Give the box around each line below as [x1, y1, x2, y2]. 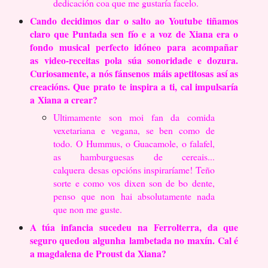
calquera [53, 163, 89, 176]
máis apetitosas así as [153, 66, 239, 80]
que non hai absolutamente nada [81, 190, 215, 203]
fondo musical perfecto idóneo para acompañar [29, 39, 239, 54]
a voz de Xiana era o [150, 26, 239, 41]
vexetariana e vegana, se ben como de [53, 124, 215, 137]
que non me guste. [53, 203, 123, 216]
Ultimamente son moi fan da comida [53, 111, 215, 124]
